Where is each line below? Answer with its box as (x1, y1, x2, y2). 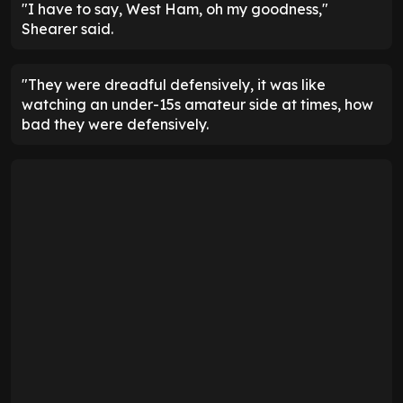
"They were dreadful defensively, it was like (22, 76, 326, 94)
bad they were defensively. (22, 115, 209, 134)
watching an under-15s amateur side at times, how (22, 95, 373, 114)
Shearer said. (22, 20, 113, 39)
